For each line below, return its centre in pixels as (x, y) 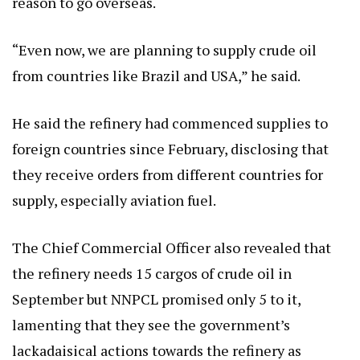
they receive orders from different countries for (168, 174)
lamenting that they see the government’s (151, 324)
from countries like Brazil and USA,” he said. (156, 75)
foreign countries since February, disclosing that (170, 148)
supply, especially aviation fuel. (114, 200)
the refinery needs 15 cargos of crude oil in (152, 273)
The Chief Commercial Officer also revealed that (172, 247)
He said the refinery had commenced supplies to (170, 123)
